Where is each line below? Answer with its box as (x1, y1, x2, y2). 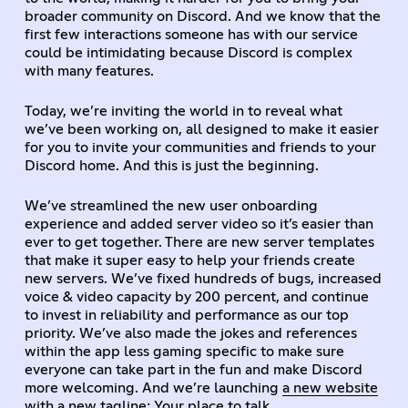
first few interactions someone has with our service (24, 26, 358, 42)
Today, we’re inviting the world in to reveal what (24, 103, 342, 118)
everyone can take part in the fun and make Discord (24, 362, 362, 377)
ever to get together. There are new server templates (24, 234, 374, 250)
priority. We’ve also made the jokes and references (24, 325, 357, 341)
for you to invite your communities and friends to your (24, 139, 376, 155)
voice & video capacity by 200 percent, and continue (24, 289, 369, 304)
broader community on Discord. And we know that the (24, 8, 381, 24)
